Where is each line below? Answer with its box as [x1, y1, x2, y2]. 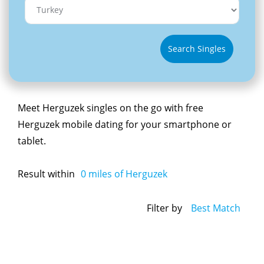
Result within [18, 167, 75, 180]
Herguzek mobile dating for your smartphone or [18, 117, 232, 131]
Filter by [147, 202, 182, 215]
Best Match [191, 202, 240, 215]
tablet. [18, 134, 46, 147]
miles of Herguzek [86, 167, 167, 180]
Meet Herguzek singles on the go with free [18, 101, 203, 114]
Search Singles [168, 43, 226, 55]
